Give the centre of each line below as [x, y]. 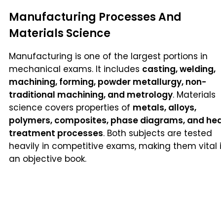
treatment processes [56, 133]
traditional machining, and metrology [91, 95]
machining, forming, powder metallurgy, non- [108, 82]
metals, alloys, [165, 108]
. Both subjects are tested [158, 133]
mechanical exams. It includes [75, 69]
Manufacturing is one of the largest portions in [108, 56]
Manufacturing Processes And [95, 17]
